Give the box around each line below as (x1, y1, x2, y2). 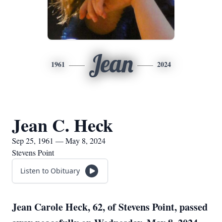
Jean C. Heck (12, 112, 113, 138)
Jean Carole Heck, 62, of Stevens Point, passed (12, 200, 208, 214)
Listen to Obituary (20, 166, 80, 175)
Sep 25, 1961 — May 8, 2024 (12, 135, 106, 146)
